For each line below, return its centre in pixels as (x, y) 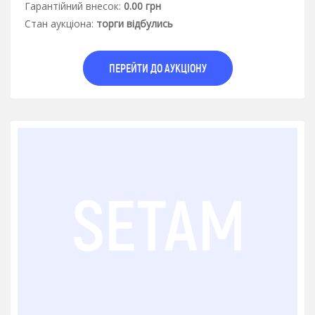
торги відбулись (135, 23)
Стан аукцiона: (59, 23)
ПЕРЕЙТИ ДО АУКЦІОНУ (157, 67)
